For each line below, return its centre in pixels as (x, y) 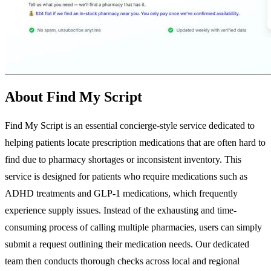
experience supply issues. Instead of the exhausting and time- (121, 210)
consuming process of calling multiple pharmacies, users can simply (133, 227)
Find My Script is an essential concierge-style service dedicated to (130, 125)
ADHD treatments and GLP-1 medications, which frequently (121, 193)
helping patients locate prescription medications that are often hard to (135, 142)
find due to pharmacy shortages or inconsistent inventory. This (123, 159)
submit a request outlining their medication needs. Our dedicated (127, 244)
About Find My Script (73, 96)
